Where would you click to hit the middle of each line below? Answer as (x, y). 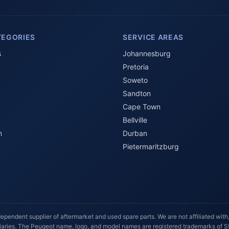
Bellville (135, 120)
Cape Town (142, 107)
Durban (135, 133)
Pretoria (136, 67)
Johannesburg (147, 53)
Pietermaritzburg (151, 146)
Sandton (137, 93)
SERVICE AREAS (153, 37)
